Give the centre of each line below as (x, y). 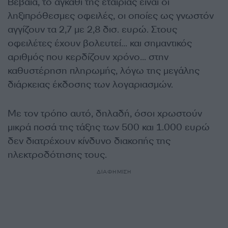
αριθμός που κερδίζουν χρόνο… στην (88, 57)
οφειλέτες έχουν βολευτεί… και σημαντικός (100, 43)
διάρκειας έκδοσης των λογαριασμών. (90, 84)
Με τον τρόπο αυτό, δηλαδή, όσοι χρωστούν (105, 113)
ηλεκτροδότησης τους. (57, 154)
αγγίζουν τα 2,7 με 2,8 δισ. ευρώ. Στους (92, 29)
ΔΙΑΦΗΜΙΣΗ (114, 172)
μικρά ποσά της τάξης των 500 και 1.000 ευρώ (109, 127)
